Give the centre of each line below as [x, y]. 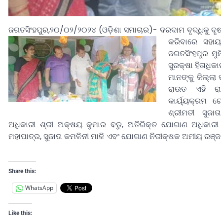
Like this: [20, 213]
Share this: [22, 171]
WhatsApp [39, 188]
